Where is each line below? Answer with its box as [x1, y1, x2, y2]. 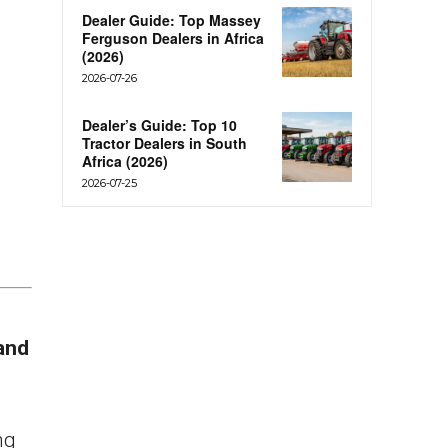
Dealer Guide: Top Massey [82, 10, 261, 31]
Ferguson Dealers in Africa [82, 28, 264, 49]
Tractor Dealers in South [82, 133, 247, 154]
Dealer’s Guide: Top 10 [82, 115, 237, 136]
